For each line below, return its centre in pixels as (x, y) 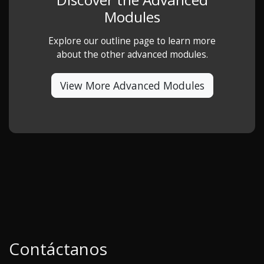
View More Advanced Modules (132, 86)
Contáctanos (58, 249)
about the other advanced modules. (132, 55)
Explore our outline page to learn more (132, 41)
